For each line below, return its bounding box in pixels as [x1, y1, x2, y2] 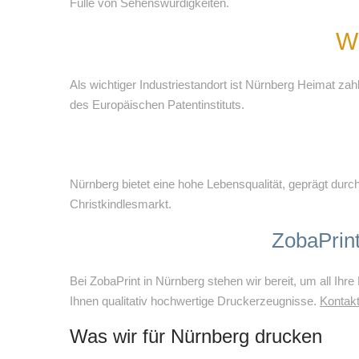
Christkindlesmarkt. [70, 197, 171, 211]
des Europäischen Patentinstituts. [70, 98, 244, 111]
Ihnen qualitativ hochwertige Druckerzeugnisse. [70, 294, 320, 308]
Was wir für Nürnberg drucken [70, 325, 322, 347]
